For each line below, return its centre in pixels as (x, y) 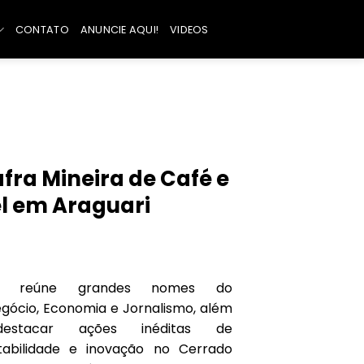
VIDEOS (189, 29)
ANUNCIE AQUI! (119, 29)
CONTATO (42, 29)
